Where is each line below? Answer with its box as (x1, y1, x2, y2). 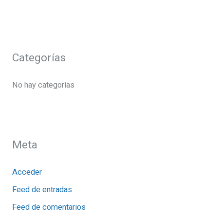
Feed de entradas (12, 185, 73, 195)
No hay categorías (12, 80, 75, 90)
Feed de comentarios (12, 202, 86, 212)
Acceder (12, 167, 42, 177)
